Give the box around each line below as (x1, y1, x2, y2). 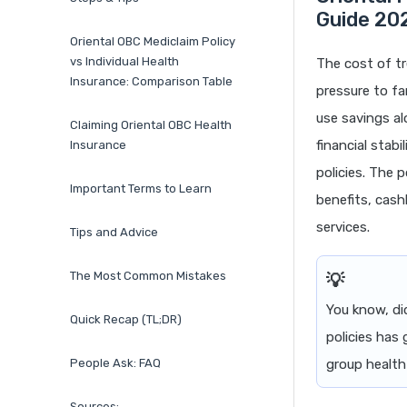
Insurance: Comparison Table (70, 74, 233, 89)
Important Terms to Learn (70, 182, 212, 196)
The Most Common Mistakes (70, 269, 226, 283)
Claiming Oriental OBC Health (70, 118, 232, 133)
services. (316, 219, 370, 236)
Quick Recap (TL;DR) (70, 313, 182, 327)
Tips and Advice (70, 225, 158, 240)
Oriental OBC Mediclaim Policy (70, 35, 235, 49)
